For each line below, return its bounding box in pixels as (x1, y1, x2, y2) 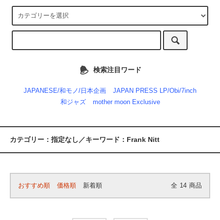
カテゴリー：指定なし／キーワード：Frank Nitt (10, 136, 160, 144)
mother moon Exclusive (92, 99, 160, 106)
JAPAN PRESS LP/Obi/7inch (113, 87, 196, 95)
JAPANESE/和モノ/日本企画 (24, 87, 106, 95)
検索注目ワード (93, 65, 141, 74)
